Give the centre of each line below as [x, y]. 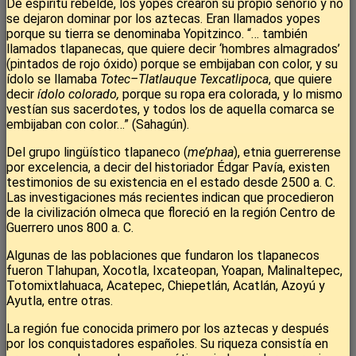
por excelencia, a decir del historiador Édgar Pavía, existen [168, 168]
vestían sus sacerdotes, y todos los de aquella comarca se [170, 110]
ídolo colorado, [78, 95]
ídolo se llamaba [53, 79]
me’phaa [211, 153]
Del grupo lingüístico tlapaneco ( [97, 153]
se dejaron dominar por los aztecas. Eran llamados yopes [163, 19]
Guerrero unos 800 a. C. [70, 228]
